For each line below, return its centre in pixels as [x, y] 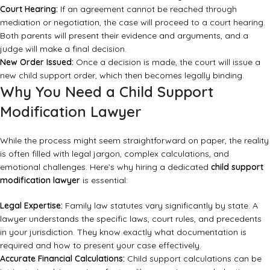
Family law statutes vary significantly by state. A [160, 206]
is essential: [104, 181]
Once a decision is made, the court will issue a [167, 62]
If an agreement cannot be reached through [147, 9]
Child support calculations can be [193, 259]
